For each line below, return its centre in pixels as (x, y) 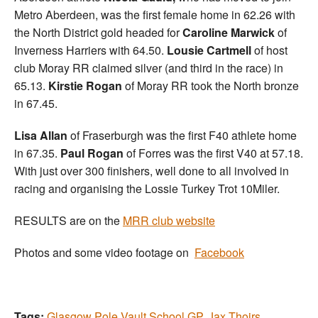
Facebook (219, 252)
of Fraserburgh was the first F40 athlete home (182, 135)
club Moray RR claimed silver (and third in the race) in (149, 67)
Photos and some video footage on (104, 252)
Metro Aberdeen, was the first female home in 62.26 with (155, 14)
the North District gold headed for (98, 32)
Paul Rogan (92, 153)
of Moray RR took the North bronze (210, 85)
